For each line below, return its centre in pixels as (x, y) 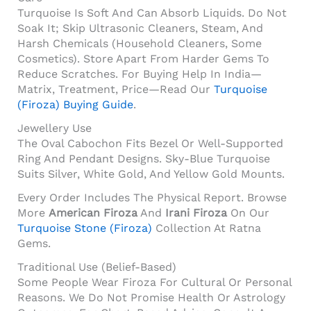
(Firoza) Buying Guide (75, 104)
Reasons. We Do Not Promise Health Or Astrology (151, 297)
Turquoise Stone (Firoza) (85, 228)
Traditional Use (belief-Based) (97, 267)
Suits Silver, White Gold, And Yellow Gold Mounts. (151, 174)
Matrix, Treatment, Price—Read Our (116, 89)
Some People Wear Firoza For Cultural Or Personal (154, 282)
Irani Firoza (196, 212)
